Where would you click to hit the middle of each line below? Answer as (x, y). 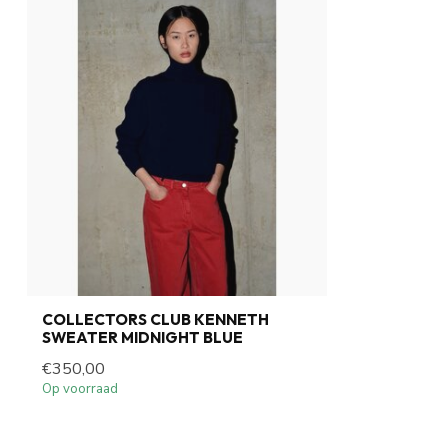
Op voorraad (80, 389)
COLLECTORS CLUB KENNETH (155, 319)
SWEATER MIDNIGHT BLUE (142, 337)
